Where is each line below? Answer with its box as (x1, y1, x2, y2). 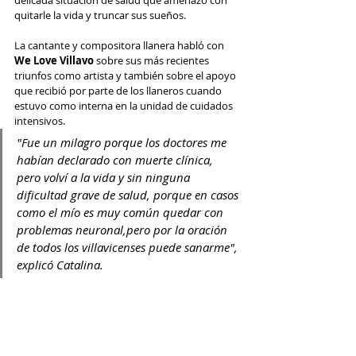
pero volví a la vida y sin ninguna (17, 169, 193, 185)
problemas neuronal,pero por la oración (17, 222, 230, 238)
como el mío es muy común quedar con (17, 204, 226, 220)
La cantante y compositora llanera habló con (14, 38, 229, 52)
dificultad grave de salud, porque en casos (17, 187, 242, 203)
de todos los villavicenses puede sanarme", (17, 239, 241, 255)
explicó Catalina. (17, 257, 103, 273)
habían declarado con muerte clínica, (17, 152, 216, 168)
